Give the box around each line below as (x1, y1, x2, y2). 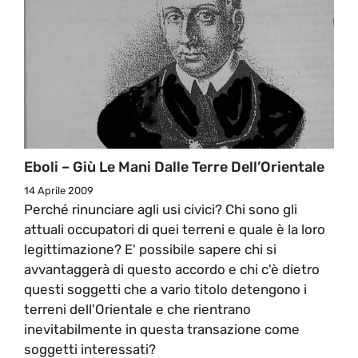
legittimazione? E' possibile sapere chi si (24, 241, 276, 257)
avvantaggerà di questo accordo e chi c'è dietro (24, 261, 320, 277)
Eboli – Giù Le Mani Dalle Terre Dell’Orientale (24, 157, 324, 176)
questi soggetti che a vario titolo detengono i (24, 280, 307, 297)
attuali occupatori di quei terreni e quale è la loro (24, 221, 325, 237)
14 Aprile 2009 (24, 184, 93, 197)
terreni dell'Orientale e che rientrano (24, 300, 251, 317)
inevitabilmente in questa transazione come (24, 320, 300, 337)
